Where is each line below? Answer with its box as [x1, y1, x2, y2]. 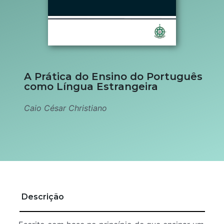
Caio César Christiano [24, 102, 107, 113]
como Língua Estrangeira [24, 80, 158, 92]
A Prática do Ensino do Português [24, 70, 202, 82]
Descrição [21, 192, 64, 202]
